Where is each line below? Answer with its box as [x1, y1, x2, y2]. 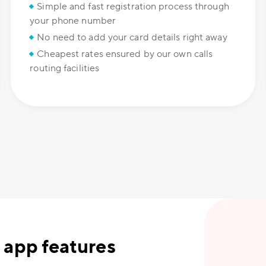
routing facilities [30, 62, 100, 75]
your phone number [30, 15, 116, 27]
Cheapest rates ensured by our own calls [37, 48, 213, 61]
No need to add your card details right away [37, 31, 227, 44]
